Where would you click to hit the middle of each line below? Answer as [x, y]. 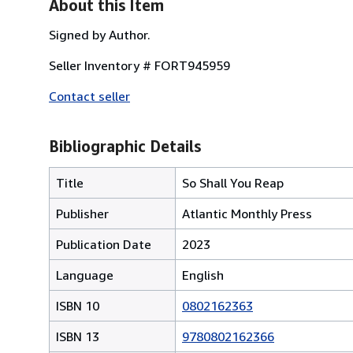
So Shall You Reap [233, 182]
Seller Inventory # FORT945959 [139, 65]
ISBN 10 [78, 305]
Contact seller [89, 96]
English [203, 275]
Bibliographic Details [125, 146]
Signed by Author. [100, 34]
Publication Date [104, 244]
